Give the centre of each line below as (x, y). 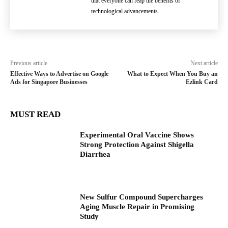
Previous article (29, 63)
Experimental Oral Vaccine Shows (137, 135)
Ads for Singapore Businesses (49, 82)
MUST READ (35, 114)
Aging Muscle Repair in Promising (137, 206)
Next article (204, 63)
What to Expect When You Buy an (172, 74)
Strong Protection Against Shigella (137, 145)
